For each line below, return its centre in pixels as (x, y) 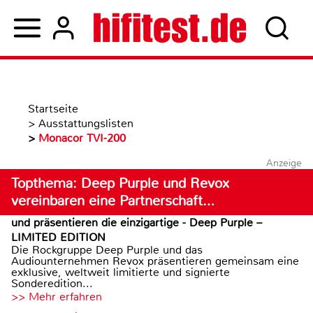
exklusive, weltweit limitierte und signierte (121, 272)
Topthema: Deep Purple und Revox (120, 183)
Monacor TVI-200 (82, 138)
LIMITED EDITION (58, 237)
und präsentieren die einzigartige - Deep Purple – (137, 223)
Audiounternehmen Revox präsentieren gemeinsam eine (155, 261)
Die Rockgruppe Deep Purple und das (107, 250)
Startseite (53, 109)
